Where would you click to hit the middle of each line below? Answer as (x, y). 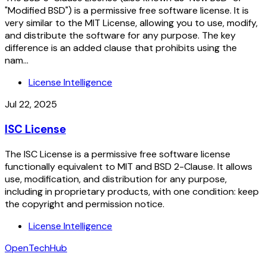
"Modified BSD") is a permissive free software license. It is (127, 11)
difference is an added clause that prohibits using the (121, 48)
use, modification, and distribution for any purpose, (116, 179)
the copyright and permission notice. (85, 204)
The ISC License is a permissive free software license (118, 154)
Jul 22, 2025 (31, 104)
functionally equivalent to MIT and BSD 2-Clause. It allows (129, 166)
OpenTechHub (36, 248)
